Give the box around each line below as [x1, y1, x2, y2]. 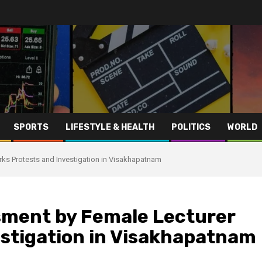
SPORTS [13, 122, 49, 132]
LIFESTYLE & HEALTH [65, 122, 154, 132]
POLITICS [171, 122, 211, 132]
